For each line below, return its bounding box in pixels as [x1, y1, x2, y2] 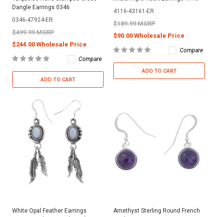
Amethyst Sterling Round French [113, 207, 200, 214]
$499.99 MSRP [12, 28, 54, 36]
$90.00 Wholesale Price [113, 31, 185, 39]
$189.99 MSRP [113, 19, 155, 27]
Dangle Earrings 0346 [12, 3, 70, 11]
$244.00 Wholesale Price [12, 40, 87, 48]
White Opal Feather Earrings [12, 207, 87, 214]
